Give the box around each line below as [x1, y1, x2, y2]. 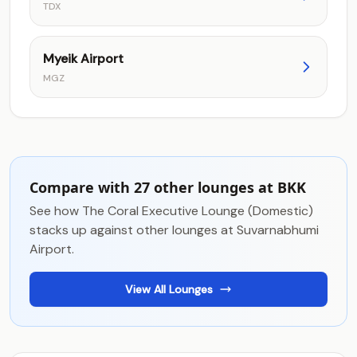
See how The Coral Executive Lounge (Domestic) [29, 202, 313, 219]
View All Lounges [125, 282, 213, 296]
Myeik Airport [43, 50, 124, 67]
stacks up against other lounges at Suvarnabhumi [29, 222, 319, 238]
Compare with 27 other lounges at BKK [29, 178, 306, 197]
